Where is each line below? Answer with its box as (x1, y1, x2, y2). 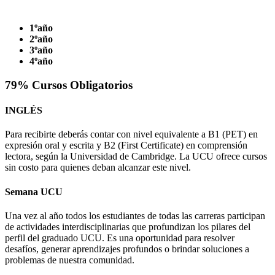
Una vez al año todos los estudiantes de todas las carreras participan (5, 210, 265, 221)
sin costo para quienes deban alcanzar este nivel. (5, 162, 191, 173)
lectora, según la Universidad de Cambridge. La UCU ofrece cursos (5, 151, 267, 162)
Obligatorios (70, 78, 133, 91)
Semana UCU (5, 186, 63, 197)
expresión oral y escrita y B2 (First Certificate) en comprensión (5, 140, 247, 151)
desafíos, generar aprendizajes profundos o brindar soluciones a (5, 243, 249, 254)
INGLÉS (5, 105, 42, 116)
